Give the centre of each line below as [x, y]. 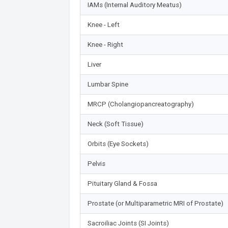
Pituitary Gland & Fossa [122, 183]
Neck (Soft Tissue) [115, 124]
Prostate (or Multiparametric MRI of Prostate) [155, 203]
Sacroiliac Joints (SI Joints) [128, 223]
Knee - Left [103, 24]
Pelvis [96, 163]
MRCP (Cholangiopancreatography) [140, 104]
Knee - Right [105, 44]
